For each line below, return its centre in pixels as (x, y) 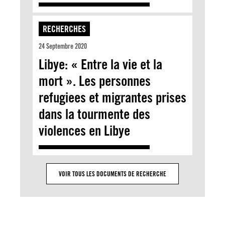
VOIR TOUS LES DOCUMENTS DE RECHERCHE (113, 174)
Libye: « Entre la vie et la (100, 64)
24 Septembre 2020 (63, 46)
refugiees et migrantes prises (113, 97)
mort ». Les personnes (95, 81)
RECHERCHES (64, 29)
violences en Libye (84, 130)
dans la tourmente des (94, 114)
